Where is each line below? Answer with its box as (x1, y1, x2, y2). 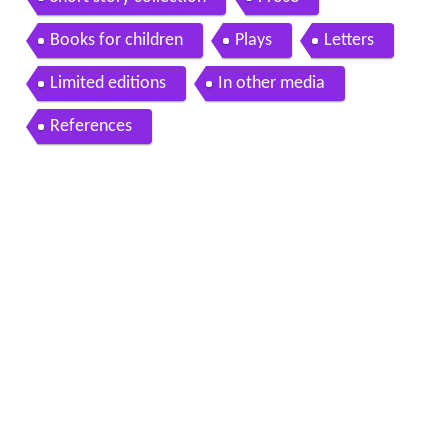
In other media (217, 73, 325, 93)
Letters (323, 30, 374, 50)
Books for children (49, 30, 183, 50)
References (49, 116, 132, 136)
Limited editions (49, 73, 166, 93)
